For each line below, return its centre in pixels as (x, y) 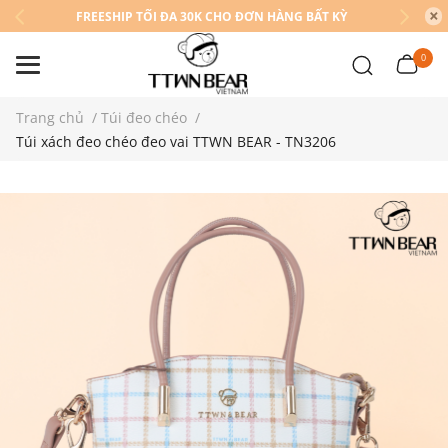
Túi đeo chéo (144, 117)
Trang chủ (50, 117)
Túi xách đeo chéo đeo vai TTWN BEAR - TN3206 (176, 141)
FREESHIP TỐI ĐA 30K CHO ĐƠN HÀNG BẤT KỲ (211, 16)
